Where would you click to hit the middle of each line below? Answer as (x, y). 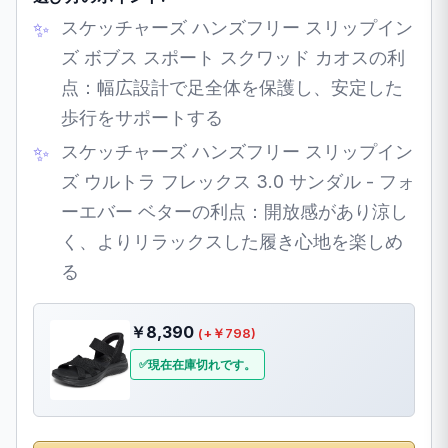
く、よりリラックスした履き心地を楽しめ (232, 242)
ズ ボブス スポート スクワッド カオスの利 (233, 58)
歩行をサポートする (142, 118)
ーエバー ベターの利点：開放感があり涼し (234, 212)
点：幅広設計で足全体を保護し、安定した (232, 88)
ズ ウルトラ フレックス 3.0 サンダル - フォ (238, 182)
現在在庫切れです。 (202, 365)
